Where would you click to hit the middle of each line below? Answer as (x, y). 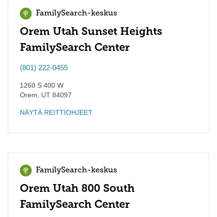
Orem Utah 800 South (77, 188)
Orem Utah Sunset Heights (91, 31)
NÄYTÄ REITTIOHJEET (56, 112)
